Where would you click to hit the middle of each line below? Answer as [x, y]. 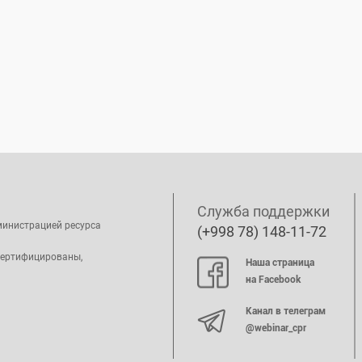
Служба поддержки [263, 211]
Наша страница [280, 263]
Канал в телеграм [286, 311]
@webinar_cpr [276, 328]
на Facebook [273, 280]
